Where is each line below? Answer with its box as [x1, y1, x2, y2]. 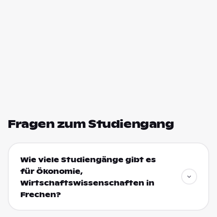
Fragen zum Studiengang [8, 117, 174, 131]
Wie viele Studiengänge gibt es [20, 155, 156, 164]
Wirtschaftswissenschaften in [20, 178, 155, 187]
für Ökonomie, [20, 167, 83, 176]
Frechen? [20, 190, 61, 199]
